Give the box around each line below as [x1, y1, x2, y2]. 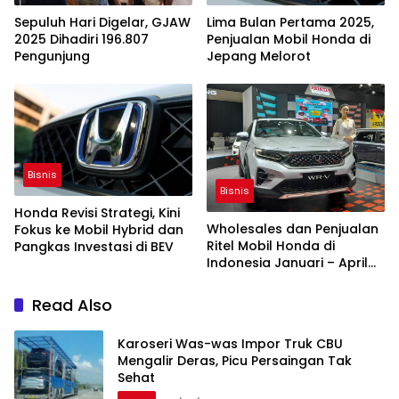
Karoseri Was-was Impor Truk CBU [118, 334, 343, 353]
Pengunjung [14, 46, 90, 65]
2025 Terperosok [207, 271, 318, 289]
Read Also [32, 294, 112, 317]
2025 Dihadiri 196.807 [14, 29, 149, 48]
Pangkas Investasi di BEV [14, 237, 174, 256]
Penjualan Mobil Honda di [207, 29, 370, 48]
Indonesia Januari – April [207, 254, 368, 273]
